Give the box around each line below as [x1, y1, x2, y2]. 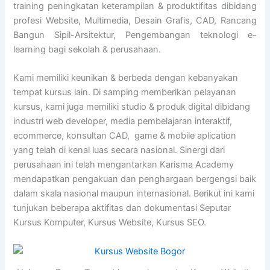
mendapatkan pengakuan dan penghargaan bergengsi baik [13, 174, 257, 185]
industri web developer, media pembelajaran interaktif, [13, 116, 233, 127]
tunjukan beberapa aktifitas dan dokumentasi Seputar [13, 202, 231, 214]
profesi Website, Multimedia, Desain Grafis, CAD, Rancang [13, 14, 257, 26]
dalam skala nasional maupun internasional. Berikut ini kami [13, 188, 255, 199]
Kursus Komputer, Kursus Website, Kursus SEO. [13, 217, 207, 228]
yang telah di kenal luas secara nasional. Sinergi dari [13, 145, 225, 156]
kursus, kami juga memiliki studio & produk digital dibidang [13, 101, 251, 113]
